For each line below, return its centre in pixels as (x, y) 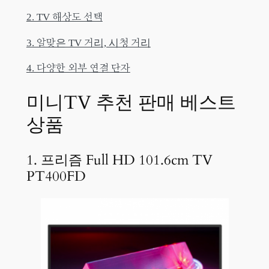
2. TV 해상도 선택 (64, 17)
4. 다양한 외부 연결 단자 (78, 68)
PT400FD (56, 176)
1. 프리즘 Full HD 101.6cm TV (119, 160)
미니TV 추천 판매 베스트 (131, 103)
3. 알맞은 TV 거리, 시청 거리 (88, 43)
